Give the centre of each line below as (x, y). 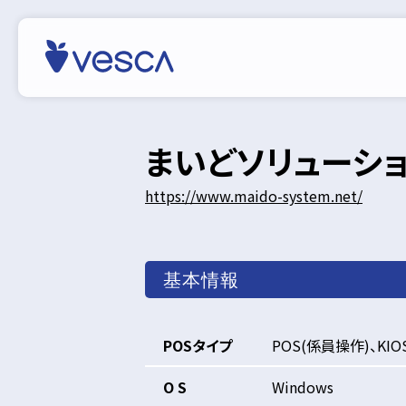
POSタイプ (198, 345)
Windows (303, 387)
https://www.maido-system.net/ (254, 196)
